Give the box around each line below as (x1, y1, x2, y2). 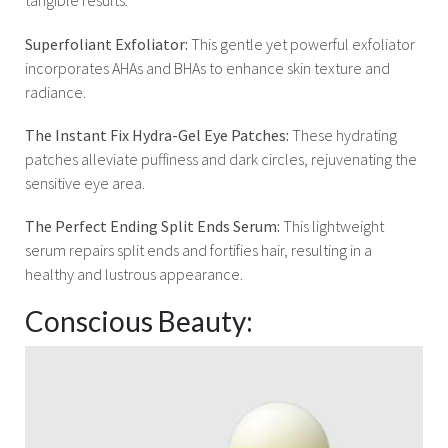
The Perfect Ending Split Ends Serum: (25, 215, 283, 236)
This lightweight (283, 215, 384, 236)
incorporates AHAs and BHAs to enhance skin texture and (25, 57, 390, 78)
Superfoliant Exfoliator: (25, 33, 191, 54)
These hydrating (292, 124, 397, 145)
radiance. (25, 81, 86, 102)
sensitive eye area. (25, 172, 145, 193)
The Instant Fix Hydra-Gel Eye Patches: (25, 124, 292, 145)
